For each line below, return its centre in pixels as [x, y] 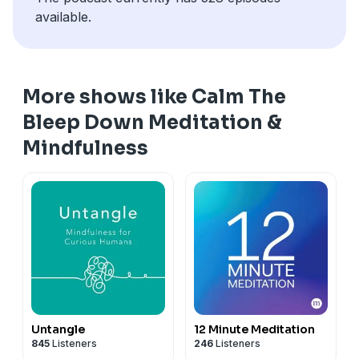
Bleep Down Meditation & [152, 122]
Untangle [58, 329]
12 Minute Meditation [254, 329]
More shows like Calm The [154, 97]
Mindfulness [85, 148]
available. [63, 16]
